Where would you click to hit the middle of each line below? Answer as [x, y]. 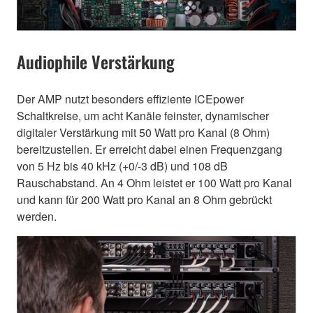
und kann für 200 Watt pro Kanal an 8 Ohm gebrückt [144, 199]
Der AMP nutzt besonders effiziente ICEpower [130, 99]
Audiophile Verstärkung [96, 61]
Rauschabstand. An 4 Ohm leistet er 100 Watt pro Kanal [154, 182]
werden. [37, 216]
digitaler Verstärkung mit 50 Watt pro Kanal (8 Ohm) [143, 132]
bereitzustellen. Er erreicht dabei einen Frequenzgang [150, 149]
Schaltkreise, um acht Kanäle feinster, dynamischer [143, 115]
